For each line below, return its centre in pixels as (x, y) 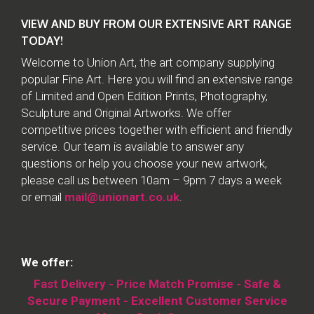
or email (43, 197)
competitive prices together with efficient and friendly (157, 130)
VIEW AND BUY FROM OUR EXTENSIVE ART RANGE (156, 24)
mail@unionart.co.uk (122, 197)
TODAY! (42, 41)
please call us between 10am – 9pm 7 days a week (151, 180)
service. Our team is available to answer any (132, 146)
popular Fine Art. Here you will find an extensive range (157, 79)
